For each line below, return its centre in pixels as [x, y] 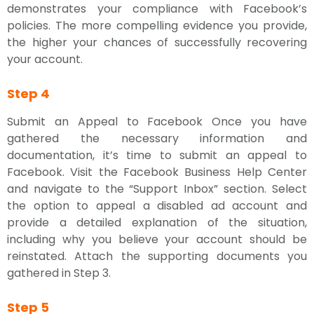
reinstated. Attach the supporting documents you [157, 256]
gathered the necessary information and [157, 138]
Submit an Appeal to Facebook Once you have [157, 122]
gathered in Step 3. [59, 273]
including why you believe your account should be [157, 239]
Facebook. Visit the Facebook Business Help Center [157, 172]
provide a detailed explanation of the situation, [157, 223]
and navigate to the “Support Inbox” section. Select [157, 189]
